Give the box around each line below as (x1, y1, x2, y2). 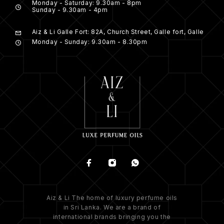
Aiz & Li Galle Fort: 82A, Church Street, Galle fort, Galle (31, 28, 204, 36)
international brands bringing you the (52, 213, 171, 221)
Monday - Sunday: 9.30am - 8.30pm (31, 38, 147, 46)
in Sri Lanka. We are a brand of (63, 203, 161, 211)
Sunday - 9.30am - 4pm (31, 6, 108, 14)
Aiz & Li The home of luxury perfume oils (46, 194, 177, 202)
